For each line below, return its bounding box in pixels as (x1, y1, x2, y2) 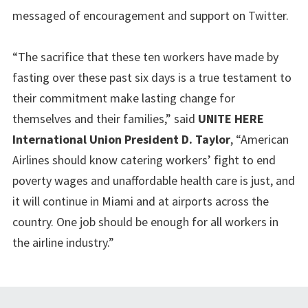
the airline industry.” (12, 234, 114, 250)
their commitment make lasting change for (12, 89, 235, 106)
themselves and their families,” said (12, 110, 198, 126)
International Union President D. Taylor (12, 131, 230, 147)
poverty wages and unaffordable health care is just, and (12, 172, 295, 188)
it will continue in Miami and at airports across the (12, 192, 269, 209)
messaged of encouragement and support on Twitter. (12, 7, 289, 23)
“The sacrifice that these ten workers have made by (12, 48, 278, 65)
